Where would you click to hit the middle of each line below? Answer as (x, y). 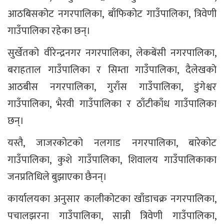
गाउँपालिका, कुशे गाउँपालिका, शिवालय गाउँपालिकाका (112, 160)
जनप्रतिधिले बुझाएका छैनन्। (57, 177)
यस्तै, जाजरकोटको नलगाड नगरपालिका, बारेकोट (112, 143)
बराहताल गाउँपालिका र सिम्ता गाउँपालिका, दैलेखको (112, 70)
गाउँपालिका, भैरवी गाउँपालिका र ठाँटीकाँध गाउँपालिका (112, 104)
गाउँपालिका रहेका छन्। (49, 31)
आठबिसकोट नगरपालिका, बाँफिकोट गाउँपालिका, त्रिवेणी (112, 14)
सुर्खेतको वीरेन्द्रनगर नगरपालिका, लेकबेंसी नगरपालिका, (112, 53)
